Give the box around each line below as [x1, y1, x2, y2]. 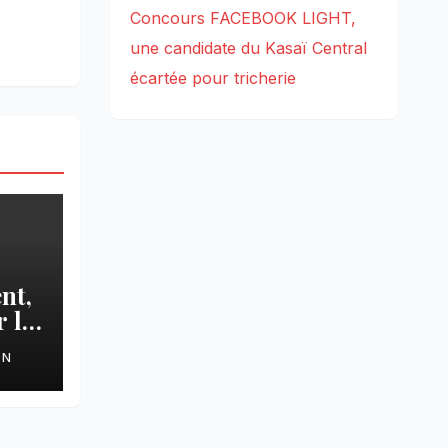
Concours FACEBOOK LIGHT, [129, 8, 356, 29]
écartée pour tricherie [129, 68, 296, 89]
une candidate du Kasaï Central [129, 38, 367, 59]
